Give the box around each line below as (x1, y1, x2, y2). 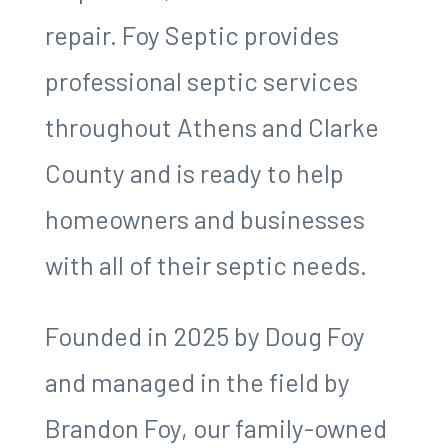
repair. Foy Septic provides (44, 18, 339, 50)
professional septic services (44, 64, 358, 96)
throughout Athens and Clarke (44, 110, 379, 142)
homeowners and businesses (44, 202, 365, 234)
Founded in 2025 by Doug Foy (44, 320, 365, 352)
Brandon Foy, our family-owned (44, 412, 387, 444)
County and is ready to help (44, 156, 344, 188)
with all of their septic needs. (44, 248, 367, 280)
